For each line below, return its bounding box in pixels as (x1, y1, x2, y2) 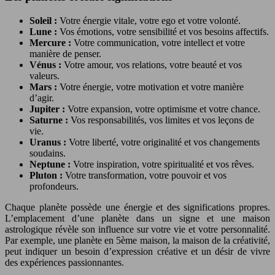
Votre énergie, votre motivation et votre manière (60, 82, 244, 92)
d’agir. (29, 93, 54, 103)
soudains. (29, 148, 66, 158)
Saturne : (29, 115, 71, 125)
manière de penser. (29, 48, 101, 59)
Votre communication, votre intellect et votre (74, 37, 245, 48)
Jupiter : (29, 104, 68, 114)
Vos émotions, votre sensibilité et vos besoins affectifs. (60, 26, 269, 37)
